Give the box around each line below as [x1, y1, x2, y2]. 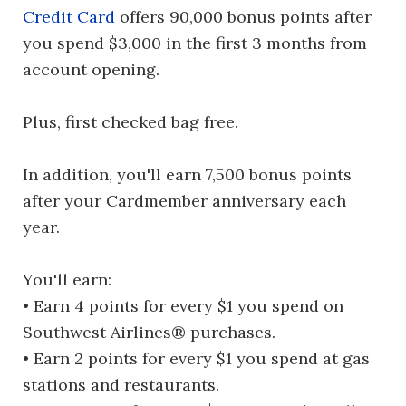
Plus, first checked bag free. [23, 111, 238, 132]
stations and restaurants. [23, 374, 219, 395]
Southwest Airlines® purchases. [23, 322, 275, 343]
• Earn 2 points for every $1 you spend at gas [23, 348, 370, 369]
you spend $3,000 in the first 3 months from [23, 33, 367, 53]
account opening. [23, 59, 159, 80]
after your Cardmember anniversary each [23, 190, 346, 211]
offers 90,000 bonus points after [115, 6, 372, 27]
